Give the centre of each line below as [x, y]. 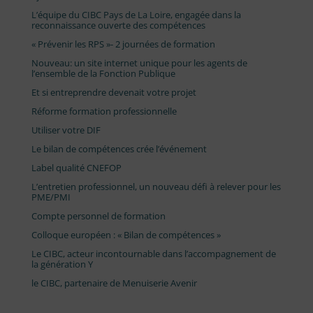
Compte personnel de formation [98, 216]
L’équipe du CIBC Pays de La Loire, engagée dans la [136, 14]
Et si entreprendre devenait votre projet [114, 92]
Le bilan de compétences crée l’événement [120, 148]
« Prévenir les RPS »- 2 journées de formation [123, 44]
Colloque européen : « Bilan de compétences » [126, 234]
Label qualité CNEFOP [76, 167]
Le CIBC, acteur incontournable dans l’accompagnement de [153, 253]
